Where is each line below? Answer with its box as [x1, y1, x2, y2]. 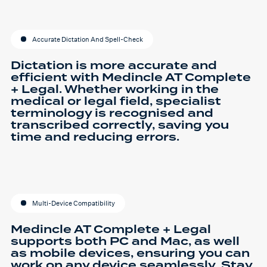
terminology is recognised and [11, 104, 213, 121]
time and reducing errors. [11, 128, 179, 145]
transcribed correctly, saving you [11, 116, 229, 133]
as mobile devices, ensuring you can [11, 244, 250, 261]
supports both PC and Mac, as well [11, 232, 240, 249]
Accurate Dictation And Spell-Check [32, 35, 143, 44]
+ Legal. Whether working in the [11, 80, 219, 97]
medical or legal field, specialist [11, 92, 221, 109]
